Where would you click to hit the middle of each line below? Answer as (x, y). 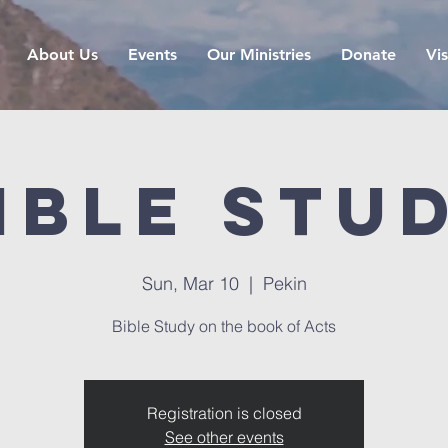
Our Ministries (258, 54)
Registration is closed (224, 413)
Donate (368, 54)
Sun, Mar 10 (190, 283)
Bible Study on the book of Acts (224, 326)
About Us (62, 54)
